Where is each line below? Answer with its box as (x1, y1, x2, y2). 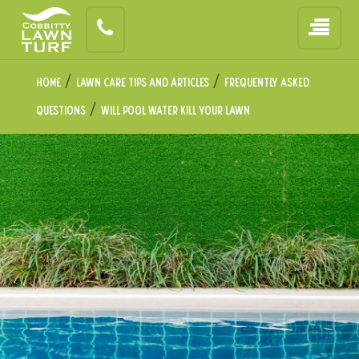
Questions (35, 103, 86, 117)
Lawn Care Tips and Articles (75, 75, 209, 89)
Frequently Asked (224, 75, 309, 89)
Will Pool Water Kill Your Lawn (100, 103, 250, 117)
